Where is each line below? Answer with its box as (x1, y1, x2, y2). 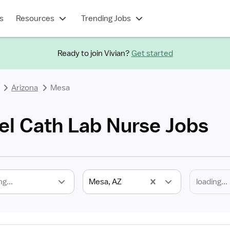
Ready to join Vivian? (57, 48, 130, 59)
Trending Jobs (81, 13, 131, 24)
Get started (131, 48, 173, 59)
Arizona (11, 83, 38, 93)
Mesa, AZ (88, 177, 122, 187)
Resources (15, 13, 54, 24)
